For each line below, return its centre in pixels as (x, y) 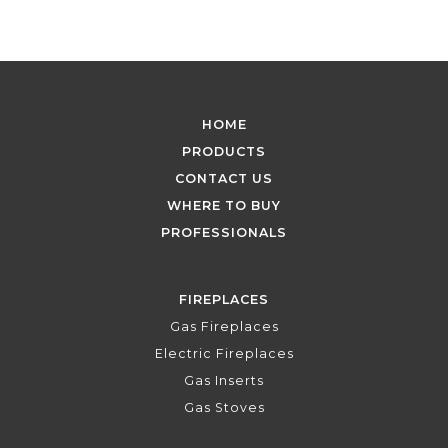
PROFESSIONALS (224, 233)
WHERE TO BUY (224, 206)
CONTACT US (224, 179)
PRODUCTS (224, 152)
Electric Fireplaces (224, 354)
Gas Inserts (224, 381)
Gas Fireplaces (224, 327)
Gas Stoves (224, 408)
